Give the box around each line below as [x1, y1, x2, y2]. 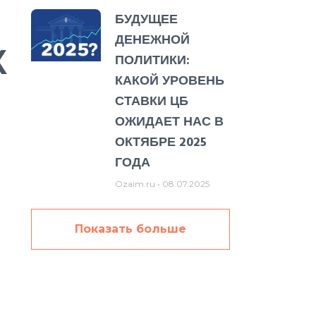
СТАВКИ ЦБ [114, 90, 188, 111]
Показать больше [74, 221, 186, 236]
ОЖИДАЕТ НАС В [114, 111, 224, 132]
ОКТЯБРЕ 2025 [114, 131, 207, 152]
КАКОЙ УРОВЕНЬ [114, 70, 224, 91]
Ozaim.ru [114, 178, 157, 189]
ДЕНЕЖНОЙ [114, 29, 190, 50]
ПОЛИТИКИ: [114, 49, 190, 71]
